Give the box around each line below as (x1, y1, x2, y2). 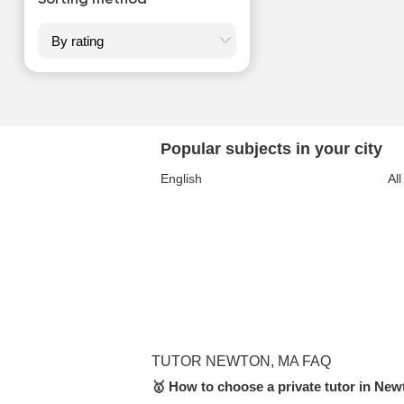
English (161, 171, 202, 186)
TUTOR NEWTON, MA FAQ (151, 353, 331, 369)
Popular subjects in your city (161, 140, 382, 158)
